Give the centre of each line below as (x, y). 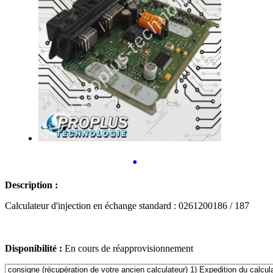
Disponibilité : (34, 248)
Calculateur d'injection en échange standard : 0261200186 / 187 (127, 205)
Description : (31, 185)
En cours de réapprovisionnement (129, 248)
